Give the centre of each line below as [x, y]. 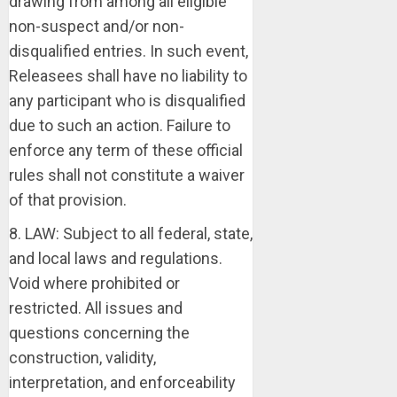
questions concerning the [99, 333]
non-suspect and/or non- [97, 26]
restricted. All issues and [96, 308]
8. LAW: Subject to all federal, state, [131, 234]
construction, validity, [82, 358]
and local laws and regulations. [116, 258]
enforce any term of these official [126, 150]
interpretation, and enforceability [122, 382]
